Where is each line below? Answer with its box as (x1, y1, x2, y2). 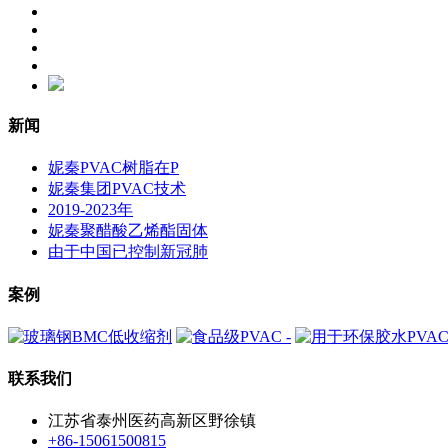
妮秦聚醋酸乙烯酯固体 (48, 222, 208, 240)
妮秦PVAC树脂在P (48, 159, 179, 177)
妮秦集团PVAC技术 (48, 180, 186, 198)
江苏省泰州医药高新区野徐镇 (48, 412, 256, 430)
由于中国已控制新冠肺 (48, 243, 208, 261)
